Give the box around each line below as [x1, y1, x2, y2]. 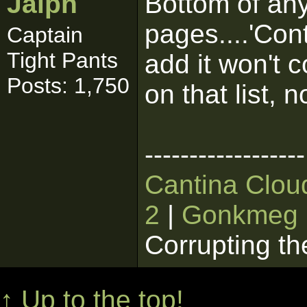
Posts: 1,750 [7, 73, 130, 98]
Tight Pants [7, 48, 118, 73]
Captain [7, 23, 83, 47]
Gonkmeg [182, 200, 298, 230]
